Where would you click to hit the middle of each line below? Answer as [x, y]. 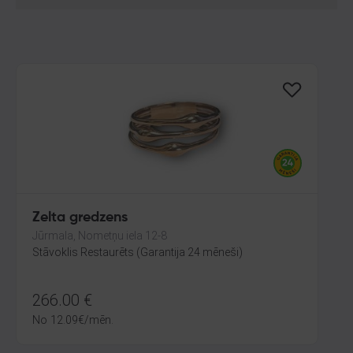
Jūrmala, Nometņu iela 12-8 [100, 236]
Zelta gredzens [80, 217]
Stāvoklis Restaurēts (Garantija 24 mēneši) [137, 252]
